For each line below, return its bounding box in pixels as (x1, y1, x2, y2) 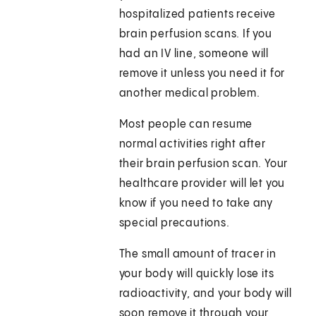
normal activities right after (119, 138, 266, 151)
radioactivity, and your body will (119, 288, 293, 300)
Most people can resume (119, 119, 253, 131)
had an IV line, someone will (119, 48, 269, 61)
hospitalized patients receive (119, 8, 276, 21)
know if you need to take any (119, 197, 274, 210)
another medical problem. (119, 87, 260, 100)
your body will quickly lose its (119, 268, 274, 281)
